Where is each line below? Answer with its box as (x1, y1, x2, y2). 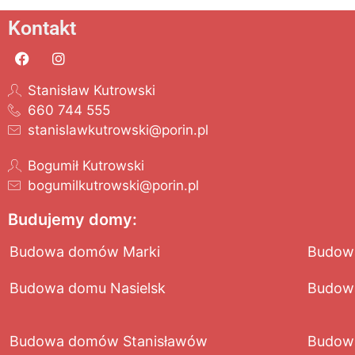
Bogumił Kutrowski (28, 157, 144, 174)
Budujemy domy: (8, 209, 137, 229)
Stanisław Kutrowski (28, 82, 155, 98)
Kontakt (8, 16, 76, 40)
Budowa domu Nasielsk (10, 279, 166, 296)
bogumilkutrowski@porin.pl (28, 177, 199, 193)
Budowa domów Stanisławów (10, 332, 208, 349)
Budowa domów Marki (10, 242, 160, 260)
